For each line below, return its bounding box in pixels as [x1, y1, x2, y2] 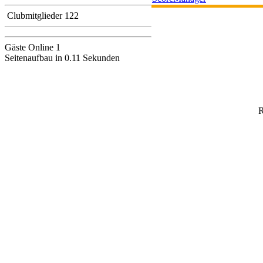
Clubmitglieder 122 [5, 11, 79, 21]
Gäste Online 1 [5, 42, 60, 52]
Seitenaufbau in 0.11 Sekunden [5, 53, 120, 63]
